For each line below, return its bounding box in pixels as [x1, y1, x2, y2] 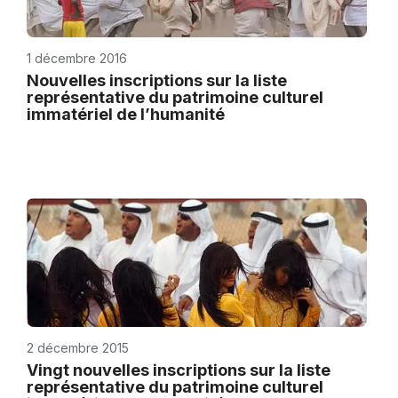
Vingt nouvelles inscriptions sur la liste [27, 361, 330, 379]
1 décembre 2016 [27, 51, 127, 66]
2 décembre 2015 [27, 340, 129, 355]
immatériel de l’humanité [27, 105, 225, 123]
